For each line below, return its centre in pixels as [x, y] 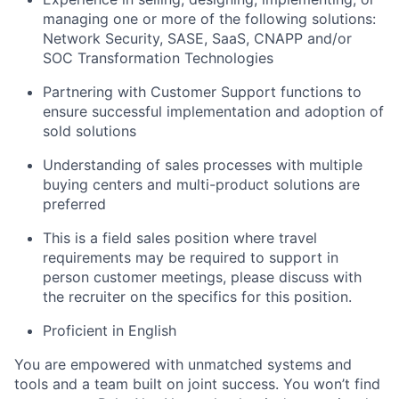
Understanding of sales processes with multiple [203, 164]
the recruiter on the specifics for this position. [197, 296]
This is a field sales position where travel [180, 237]
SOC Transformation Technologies [158, 57]
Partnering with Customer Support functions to [202, 91]
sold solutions [90, 130]
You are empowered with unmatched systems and [183, 364]
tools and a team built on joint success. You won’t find [197, 383]
